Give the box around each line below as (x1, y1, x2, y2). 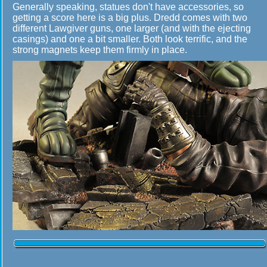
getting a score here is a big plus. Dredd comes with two (13, 13, 247, 23)
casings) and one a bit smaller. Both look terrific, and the (13, 34, 247, 44)
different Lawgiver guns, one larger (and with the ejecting (13, 23, 251, 33)
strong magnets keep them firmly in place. (13, 45, 187, 55)
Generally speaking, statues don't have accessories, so (13, 2, 244, 12)
